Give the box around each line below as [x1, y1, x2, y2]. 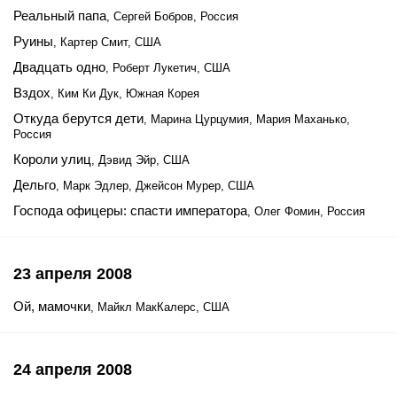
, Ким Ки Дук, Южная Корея [51, 87, 199, 100]
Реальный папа [13, 8, 106, 23]
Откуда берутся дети [13, 111, 144, 126]
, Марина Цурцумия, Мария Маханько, [144, 113, 350, 126]
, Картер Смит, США [53, 35, 161, 49]
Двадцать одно [13, 59, 105, 74]
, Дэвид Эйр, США [91, 153, 190, 167]
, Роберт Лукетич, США [105, 61, 230, 74]
